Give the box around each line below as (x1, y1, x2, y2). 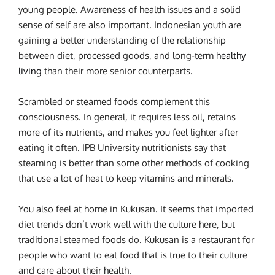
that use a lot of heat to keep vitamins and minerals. (18, 172, 234, 185)
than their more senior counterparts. (42, 65, 193, 77)
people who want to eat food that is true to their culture (18, 249, 247, 261)
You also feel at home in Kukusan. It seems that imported (18, 203, 254, 215)
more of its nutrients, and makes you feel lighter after (18, 126, 238, 139)
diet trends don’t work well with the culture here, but (18, 219, 235, 231)
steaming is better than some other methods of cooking (18, 157, 249, 169)
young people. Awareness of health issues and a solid (18, 4, 241, 16)
